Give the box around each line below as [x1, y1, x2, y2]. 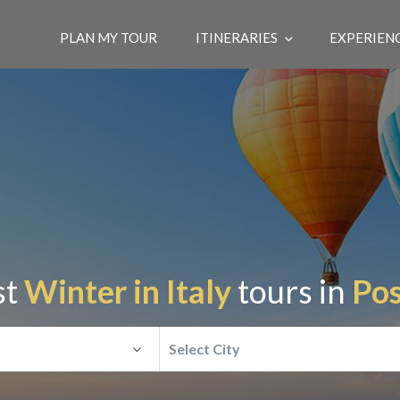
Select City [169, 340, 240, 357]
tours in [230, 271, 352, 311]
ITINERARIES [196, 29, 279, 46]
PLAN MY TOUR [60, 29, 158, 46]
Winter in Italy [23, 271, 231, 311]
